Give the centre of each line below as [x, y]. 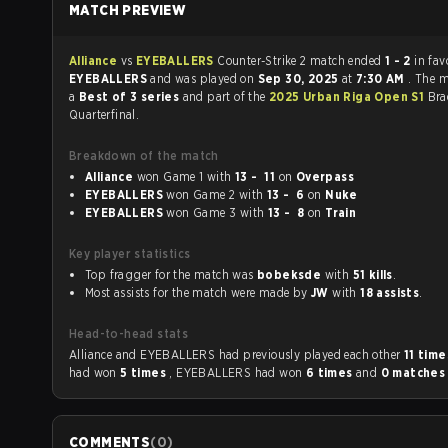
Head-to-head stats [129, 333]
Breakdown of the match [144, 155]
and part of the [225, 96]
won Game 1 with [220, 176]
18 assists [390, 292]
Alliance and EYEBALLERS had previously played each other [323, 354]
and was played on [204, 78]
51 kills [372, 274]
